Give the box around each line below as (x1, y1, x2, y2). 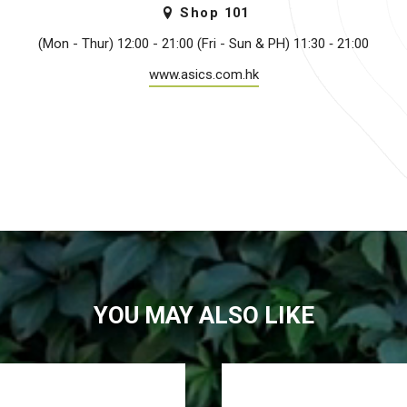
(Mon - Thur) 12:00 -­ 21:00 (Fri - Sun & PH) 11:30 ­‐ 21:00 (38, 35, 369, 52)
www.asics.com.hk (148, 65, 259, 83)
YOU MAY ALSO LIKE (93, 302, 314, 329)
